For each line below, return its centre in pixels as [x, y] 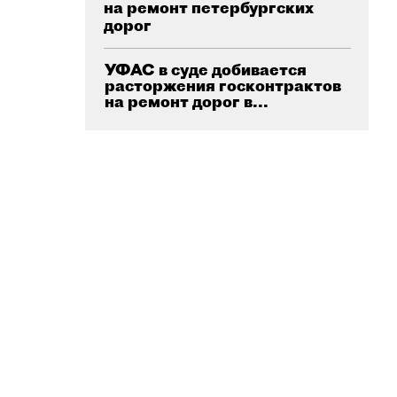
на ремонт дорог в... [187, 101]
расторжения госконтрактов [223, 86]
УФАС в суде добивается [206, 70]
